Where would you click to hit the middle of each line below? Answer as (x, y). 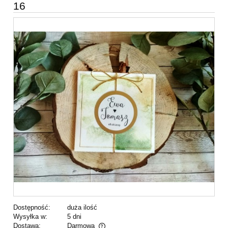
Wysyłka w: (30, 216)
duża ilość (82, 207)
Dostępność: (32, 207)
